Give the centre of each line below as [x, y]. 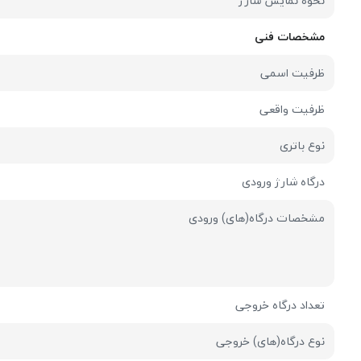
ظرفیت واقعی [293, 109]
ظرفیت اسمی [293, 73]
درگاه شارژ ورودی [284, 181]
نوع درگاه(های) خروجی [271, 341]
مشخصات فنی [290, 36]
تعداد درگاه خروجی [280, 305]
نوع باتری [303, 145]
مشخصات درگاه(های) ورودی [257, 218]
